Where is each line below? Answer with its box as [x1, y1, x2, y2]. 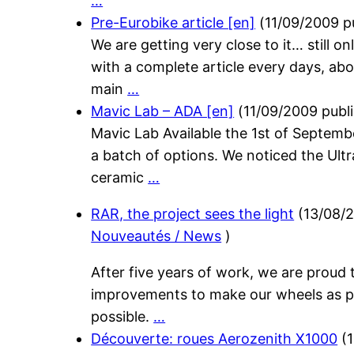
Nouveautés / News [91, 228, 222, 245]
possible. [91, 308, 154, 326]
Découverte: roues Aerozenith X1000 [91, 330, 338, 348]
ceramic [91, 169, 149, 186]
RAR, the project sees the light [91, 205, 295, 223]
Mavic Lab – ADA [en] [91, 103, 235, 120]
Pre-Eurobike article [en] [91, 14, 256, 32]
